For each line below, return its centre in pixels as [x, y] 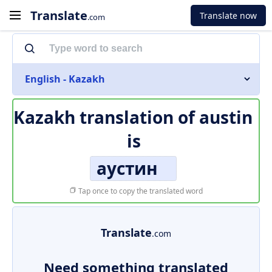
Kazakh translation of [106, 117]
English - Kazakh [65, 79]
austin [226, 117]
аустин [127, 168]
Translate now [228, 15]
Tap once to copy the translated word [140, 191]
